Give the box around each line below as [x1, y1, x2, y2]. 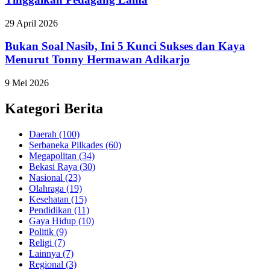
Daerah [29, 128, 59, 139]
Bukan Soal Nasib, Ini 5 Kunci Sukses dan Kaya [5, 40, 245, 53]
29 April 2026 [5, 17, 58, 28]
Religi [29, 237, 54, 248]
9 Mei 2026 [5, 77, 49, 88]
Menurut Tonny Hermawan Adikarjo [5, 53, 190, 66]
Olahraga [29, 183, 66, 193]
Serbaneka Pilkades [29, 139, 105, 150]
